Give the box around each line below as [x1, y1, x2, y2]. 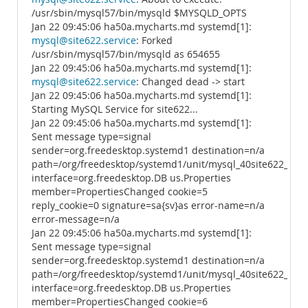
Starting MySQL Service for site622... [32, 103, 198, 115]
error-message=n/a [32, 213, 120, 225]
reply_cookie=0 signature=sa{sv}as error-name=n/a [32, 199, 265, 212]
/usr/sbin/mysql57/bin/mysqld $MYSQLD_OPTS [32, 7, 247, 19]
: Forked [136, 34, 173, 47]
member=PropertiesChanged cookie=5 [32, 186, 208, 198]
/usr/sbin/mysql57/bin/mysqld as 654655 [32, 48, 220, 60]
